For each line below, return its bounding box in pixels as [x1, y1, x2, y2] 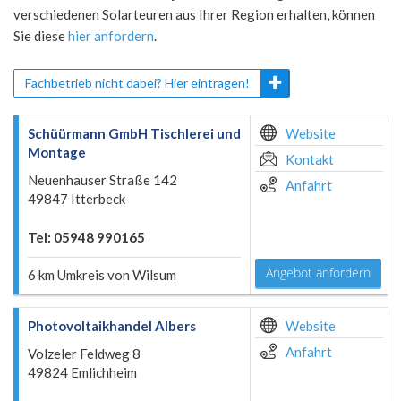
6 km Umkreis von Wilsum [28, 267, 176, 283]
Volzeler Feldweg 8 [28, 346, 141, 362]
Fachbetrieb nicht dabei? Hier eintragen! [25, 75, 250, 90]
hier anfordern [68, 28, 154, 44]
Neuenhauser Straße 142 [28, 172, 177, 188]
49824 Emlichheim [28, 364, 137, 380]
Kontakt [286, 151, 334, 167]
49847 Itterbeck [28, 191, 125, 207]
